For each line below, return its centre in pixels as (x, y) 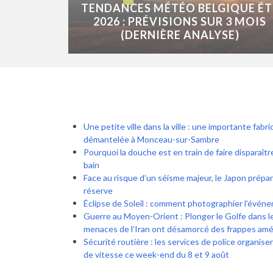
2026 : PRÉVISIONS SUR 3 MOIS (180, 22)
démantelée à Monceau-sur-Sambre (151, 140)
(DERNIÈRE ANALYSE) (180, 35)
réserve (98, 191)
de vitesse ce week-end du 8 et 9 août (156, 255)
